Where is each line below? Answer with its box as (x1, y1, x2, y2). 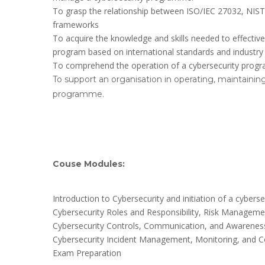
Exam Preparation (53, 247, 121, 258)
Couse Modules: (53, 159, 125, 169)
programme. (53, 89, 104, 99)
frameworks (53, 19, 99, 30)
